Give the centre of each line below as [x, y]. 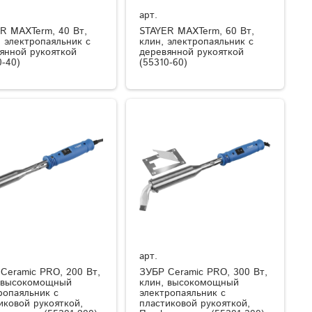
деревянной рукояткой [192, 52]
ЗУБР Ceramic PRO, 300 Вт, [204, 273]
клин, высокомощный [189, 283]
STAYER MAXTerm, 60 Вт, [197, 31]
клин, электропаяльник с [197, 41]
